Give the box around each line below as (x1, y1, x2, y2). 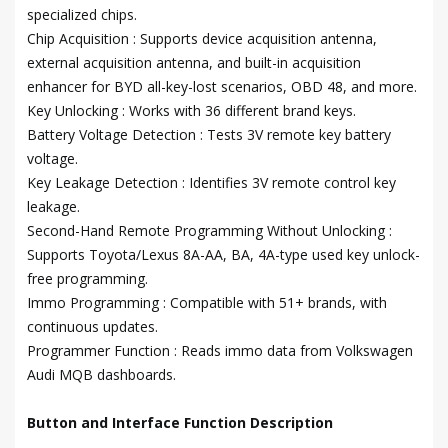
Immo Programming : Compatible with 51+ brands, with (27, 293, 387, 313)
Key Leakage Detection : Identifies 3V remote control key (27, 173, 396, 193)
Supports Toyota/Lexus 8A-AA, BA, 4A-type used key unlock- (27, 245, 420, 265)
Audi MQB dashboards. (27, 365, 176, 385)
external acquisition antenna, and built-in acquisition (27, 53, 361, 73)
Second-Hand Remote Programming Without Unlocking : (27, 221, 392, 241)
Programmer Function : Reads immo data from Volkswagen (27, 341, 413, 361)
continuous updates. (27, 317, 158, 337)
